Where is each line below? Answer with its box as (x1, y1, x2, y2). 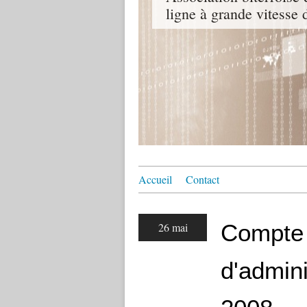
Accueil (138, 172, 172, 186)
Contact (186, 172, 219, 186)
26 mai (158, 220, 188, 234)
